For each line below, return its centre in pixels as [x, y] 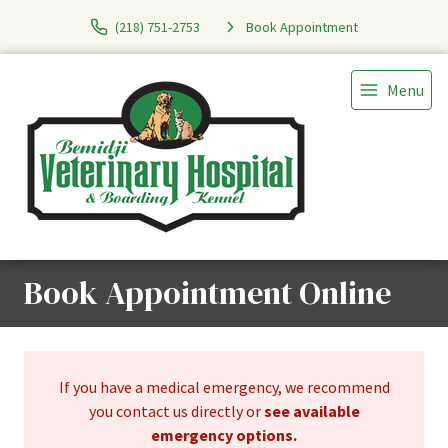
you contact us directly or [176, 411]
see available [311, 411]
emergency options [222, 435]
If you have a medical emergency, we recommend [224, 387]
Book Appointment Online [207, 293]
